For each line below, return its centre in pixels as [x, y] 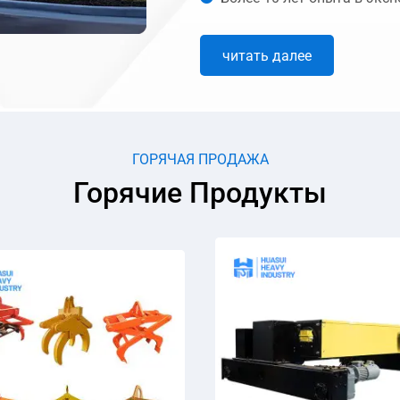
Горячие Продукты [200, 192]
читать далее [267, 55]
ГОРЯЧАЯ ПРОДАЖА [200, 159]
